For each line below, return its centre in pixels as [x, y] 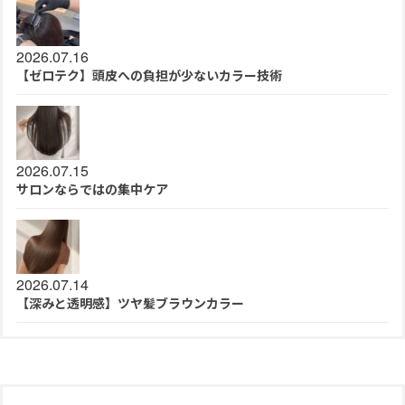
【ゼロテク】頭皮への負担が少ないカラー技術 [149, 75]
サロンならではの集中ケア [92, 188]
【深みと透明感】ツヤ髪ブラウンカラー [130, 302]
